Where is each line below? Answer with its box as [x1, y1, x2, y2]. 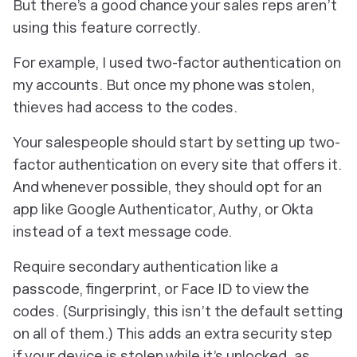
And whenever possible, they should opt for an [13, 178, 322, 195]
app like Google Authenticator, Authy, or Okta [13, 201, 313, 218]
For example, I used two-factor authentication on [13, 54, 341, 71]
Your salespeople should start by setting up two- [13, 134, 340, 151]
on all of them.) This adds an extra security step [13, 325, 332, 342]
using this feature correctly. [13, 19, 201, 36]
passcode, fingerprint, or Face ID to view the [13, 280, 309, 297]
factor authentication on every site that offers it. [13, 156, 342, 173]
